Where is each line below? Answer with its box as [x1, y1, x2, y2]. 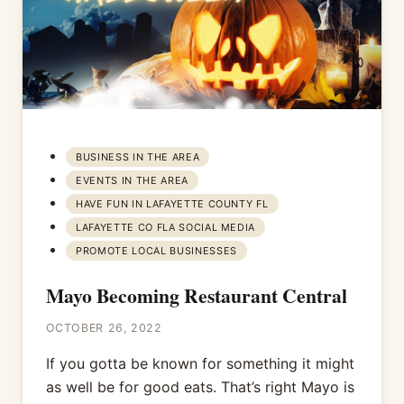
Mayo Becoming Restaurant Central [45, 280, 347, 309]
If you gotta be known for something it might [45, 353, 354, 372]
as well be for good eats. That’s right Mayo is [45, 377, 354, 396]
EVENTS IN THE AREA [76, 174, 188, 188]
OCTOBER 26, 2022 [45, 320, 162, 335]
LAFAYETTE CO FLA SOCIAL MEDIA [76, 221, 256, 234]
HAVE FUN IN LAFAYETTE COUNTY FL [76, 197, 269, 211]
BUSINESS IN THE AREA [76, 151, 200, 164]
